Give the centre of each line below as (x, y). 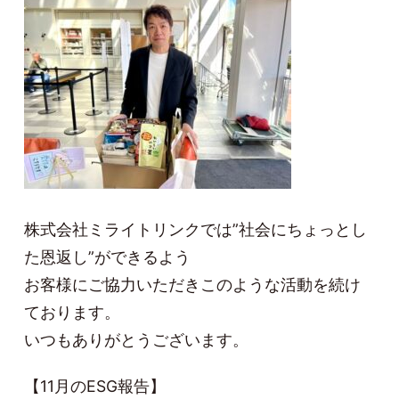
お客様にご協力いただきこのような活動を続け (193, 285)
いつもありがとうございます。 (137, 340)
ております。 (73, 313)
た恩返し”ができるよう (108, 257)
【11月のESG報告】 (95, 387)
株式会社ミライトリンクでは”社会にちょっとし (196, 230)
